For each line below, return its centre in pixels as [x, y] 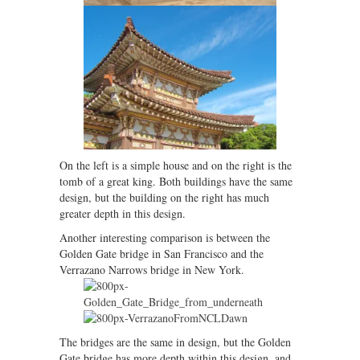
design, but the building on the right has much [164, 198]
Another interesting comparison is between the [165, 238]
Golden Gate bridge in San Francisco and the [162, 254]
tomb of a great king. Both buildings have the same [176, 182]
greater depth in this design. [123, 214]
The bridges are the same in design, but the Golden [175, 342]
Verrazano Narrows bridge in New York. [152, 270]
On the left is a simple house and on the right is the [176, 166]
